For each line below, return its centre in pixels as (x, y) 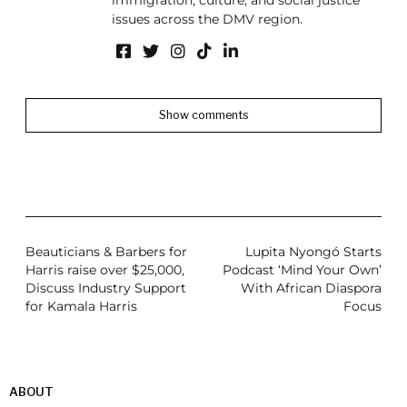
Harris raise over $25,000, (104, 270)
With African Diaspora (312, 288)
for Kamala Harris (81, 307)
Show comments (203, 114)
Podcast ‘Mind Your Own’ (303, 270)
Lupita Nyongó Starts (314, 252)
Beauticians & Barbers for (106, 252)
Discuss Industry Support (105, 288)
